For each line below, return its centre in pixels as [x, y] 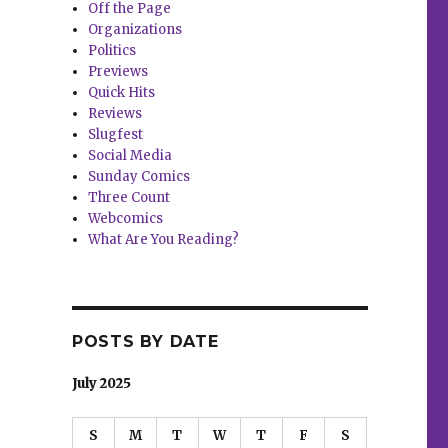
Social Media [130, 156]
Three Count [129, 198]
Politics [112, 51]
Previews [118, 72]
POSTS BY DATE [145, 342]
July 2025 [101, 384]
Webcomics [126, 219]
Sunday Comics [139, 177]
